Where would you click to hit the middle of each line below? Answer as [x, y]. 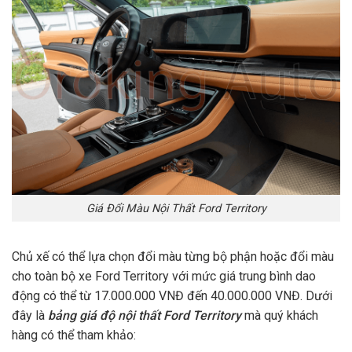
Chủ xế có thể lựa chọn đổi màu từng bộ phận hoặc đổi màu [173, 257]
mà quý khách [280, 316]
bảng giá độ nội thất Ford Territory [145, 316]
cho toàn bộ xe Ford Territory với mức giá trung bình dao [164, 277]
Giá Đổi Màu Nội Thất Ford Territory [176, 208]
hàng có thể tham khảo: [74, 335]
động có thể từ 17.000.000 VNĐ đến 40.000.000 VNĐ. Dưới [172, 296]
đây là [30, 316]
